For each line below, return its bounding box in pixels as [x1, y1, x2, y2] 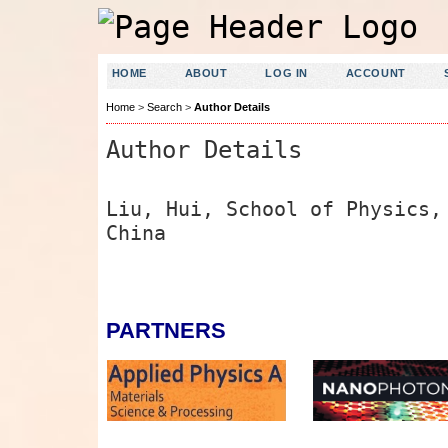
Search [146, 101, 182, 114]
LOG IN [265, 67, 308, 79]
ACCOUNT [345, 67, 406, 79]
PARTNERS [105, 318, 226, 344]
